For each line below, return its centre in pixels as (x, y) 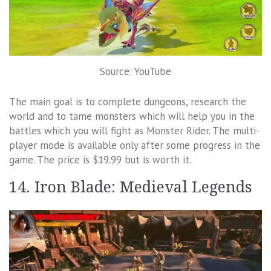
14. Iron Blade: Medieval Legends (131, 187)
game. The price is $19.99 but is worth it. (100, 159)
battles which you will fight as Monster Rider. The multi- (134, 130)
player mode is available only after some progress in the (135, 145)
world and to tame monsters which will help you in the (132, 116)
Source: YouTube (135, 72)
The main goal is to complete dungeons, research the (128, 101)
